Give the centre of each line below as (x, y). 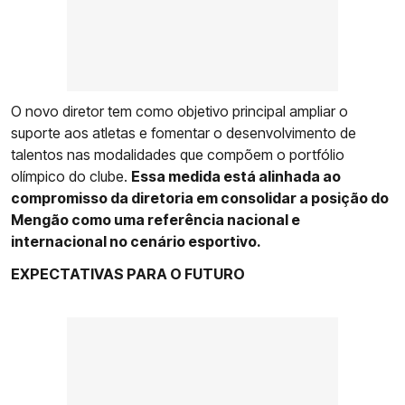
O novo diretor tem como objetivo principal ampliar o (179, 111)
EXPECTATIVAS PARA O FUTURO (128, 273)
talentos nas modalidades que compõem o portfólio (178, 154)
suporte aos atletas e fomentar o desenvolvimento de (184, 132)
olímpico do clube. (71, 176)
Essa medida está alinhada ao (236, 176)
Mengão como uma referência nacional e (155, 219)
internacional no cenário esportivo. (136, 241)
